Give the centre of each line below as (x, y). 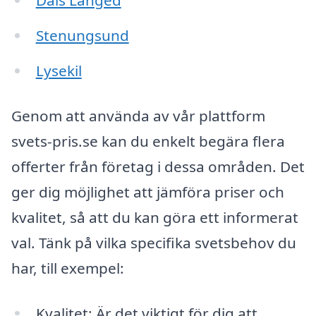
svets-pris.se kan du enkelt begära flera (148, 141)
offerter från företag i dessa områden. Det (158, 166)
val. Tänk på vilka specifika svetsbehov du (154, 242)
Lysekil (59, 71)
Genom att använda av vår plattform (138, 115)
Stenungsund (82, 36)
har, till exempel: (68, 268)
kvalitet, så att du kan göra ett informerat (155, 217)
